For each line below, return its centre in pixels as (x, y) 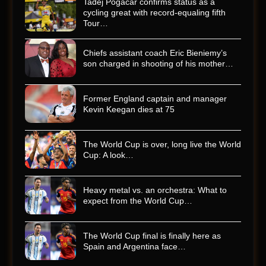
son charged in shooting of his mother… (158, 64)
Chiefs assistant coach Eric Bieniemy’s (155, 53)
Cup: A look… (108, 155)
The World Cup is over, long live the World (162, 145)
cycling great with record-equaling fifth (154, 13)
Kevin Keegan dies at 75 (129, 110)
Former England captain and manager (155, 99)
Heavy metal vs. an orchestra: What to (155, 190)
